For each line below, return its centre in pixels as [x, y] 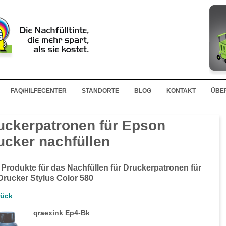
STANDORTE [100, 91]
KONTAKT [181, 91]
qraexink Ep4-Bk [62, 213]
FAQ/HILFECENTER [38, 91]
